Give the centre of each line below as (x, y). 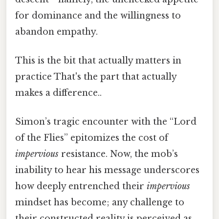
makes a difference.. (58, 93)
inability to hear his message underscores (107, 170)
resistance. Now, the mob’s (118, 154)
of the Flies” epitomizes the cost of (92, 138)
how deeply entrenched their (81, 186)
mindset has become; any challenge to (100, 203)
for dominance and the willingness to (98, 15)
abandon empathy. (56, 32)
